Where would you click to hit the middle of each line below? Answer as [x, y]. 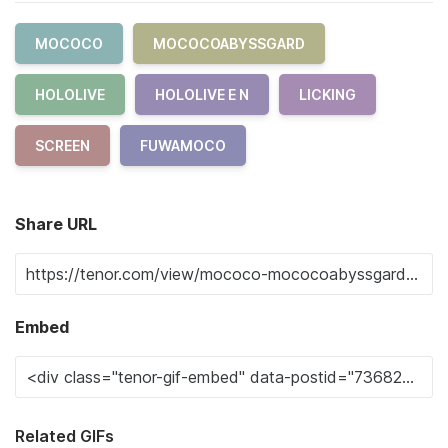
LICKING [327, 94]
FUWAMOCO [183, 145]
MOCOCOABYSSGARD [229, 43]
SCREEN [62, 145]
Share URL [56, 224]
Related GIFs [64, 436]
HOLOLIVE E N [202, 94]
